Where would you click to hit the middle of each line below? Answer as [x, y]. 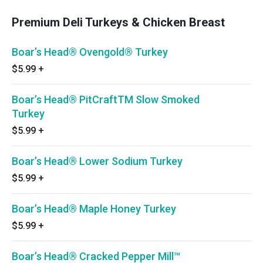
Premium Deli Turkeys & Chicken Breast [118, 22]
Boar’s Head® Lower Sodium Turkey [97, 161]
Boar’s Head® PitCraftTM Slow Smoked [106, 100]
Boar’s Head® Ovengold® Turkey [90, 52]
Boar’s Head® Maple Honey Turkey [94, 209]
